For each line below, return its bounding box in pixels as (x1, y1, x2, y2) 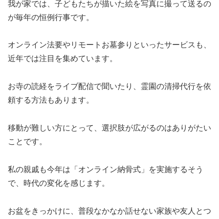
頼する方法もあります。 (8, 96, 94, 105)
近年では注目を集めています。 (8, 54, 117, 63)
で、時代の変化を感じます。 (8, 178, 109, 187)
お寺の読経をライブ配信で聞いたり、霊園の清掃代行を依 (8, 82, 211, 91)
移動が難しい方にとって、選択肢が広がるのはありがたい (8, 124, 211, 132)
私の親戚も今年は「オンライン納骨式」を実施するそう (8, 165, 203, 174)
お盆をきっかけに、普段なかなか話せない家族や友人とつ (8, 206, 211, 215)
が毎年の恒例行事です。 (8, 13, 94, 22)
